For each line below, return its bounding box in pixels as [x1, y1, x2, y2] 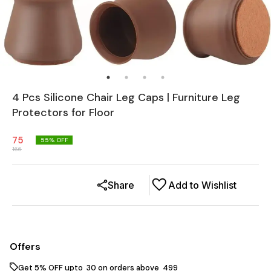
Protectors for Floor [12, 105, 114, 120]
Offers [10, 240, 41, 253]
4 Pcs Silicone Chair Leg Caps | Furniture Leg [12, 90, 240, 105]
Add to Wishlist [168, 178, 237, 191]
